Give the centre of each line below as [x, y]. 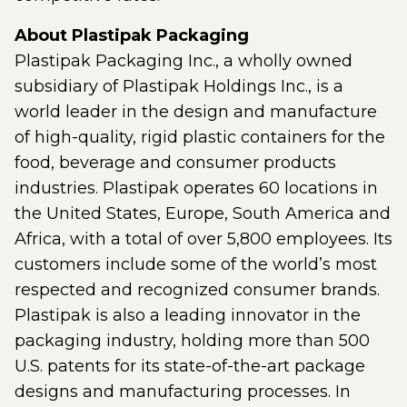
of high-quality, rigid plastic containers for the [200, 137]
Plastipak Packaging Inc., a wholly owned [184, 61]
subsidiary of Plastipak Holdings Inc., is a [179, 86]
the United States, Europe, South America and [203, 213]
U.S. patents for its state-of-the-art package [190, 366]
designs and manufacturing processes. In [183, 392]
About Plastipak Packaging [132, 35]
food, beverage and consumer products [175, 163]
